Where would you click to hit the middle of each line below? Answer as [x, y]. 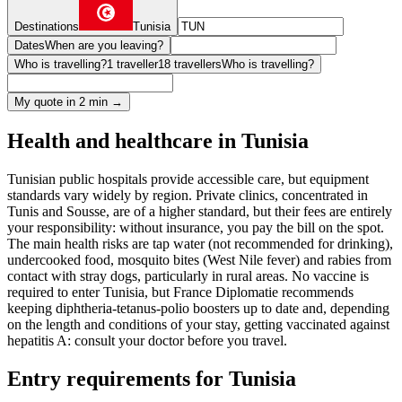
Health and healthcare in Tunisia [158, 141]
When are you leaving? [104, 46]
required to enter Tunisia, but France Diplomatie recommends [180, 293]
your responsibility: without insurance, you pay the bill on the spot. [196, 228]
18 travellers [190, 65]
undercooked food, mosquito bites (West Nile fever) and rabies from [199, 260]
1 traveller [132, 65]
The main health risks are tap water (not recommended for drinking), [200, 244]
